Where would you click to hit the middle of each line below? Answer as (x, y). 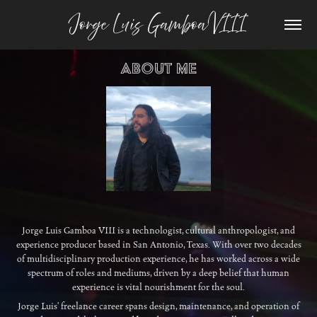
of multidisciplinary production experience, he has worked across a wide (158, 258)
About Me (158, 68)
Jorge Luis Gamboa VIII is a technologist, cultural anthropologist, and (158, 230)
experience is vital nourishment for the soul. (158, 287)
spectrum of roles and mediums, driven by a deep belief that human (158, 272)
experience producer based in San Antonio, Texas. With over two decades (158, 244)
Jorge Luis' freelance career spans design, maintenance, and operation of (158, 306)
